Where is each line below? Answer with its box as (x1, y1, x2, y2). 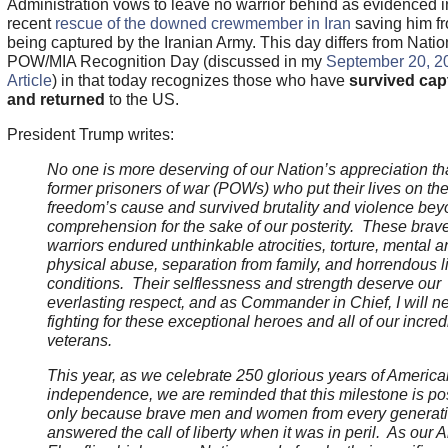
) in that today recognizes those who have (51, 72, 349, 90)
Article (6, 72, 52, 90)
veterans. (46, 332, 112, 350)
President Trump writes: (6, 126, 174, 144)
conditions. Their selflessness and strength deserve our (46, 275, 441, 293)
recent (6, 15, 55, 33)
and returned (6, 91, 105, 109)
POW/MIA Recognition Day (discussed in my (6, 53, 326, 71)
